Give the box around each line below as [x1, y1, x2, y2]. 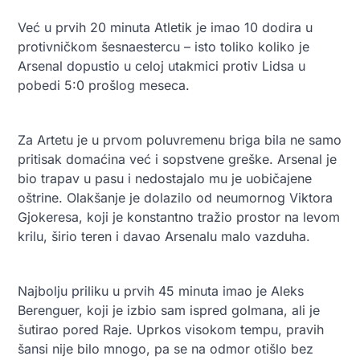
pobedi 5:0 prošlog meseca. [18, 76, 190, 93]
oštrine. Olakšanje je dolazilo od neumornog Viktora [18, 189, 333, 206]
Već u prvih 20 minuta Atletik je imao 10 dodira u [18, 18, 313, 35]
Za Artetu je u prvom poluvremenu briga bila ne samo [18, 131, 342, 148]
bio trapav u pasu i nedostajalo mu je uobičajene [18, 170, 312, 186]
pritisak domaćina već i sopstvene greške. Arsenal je [18, 150, 337, 167]
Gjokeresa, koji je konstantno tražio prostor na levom [18, 208, 340, 225]
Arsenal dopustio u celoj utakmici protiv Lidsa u [18, 57, 305, 74]
